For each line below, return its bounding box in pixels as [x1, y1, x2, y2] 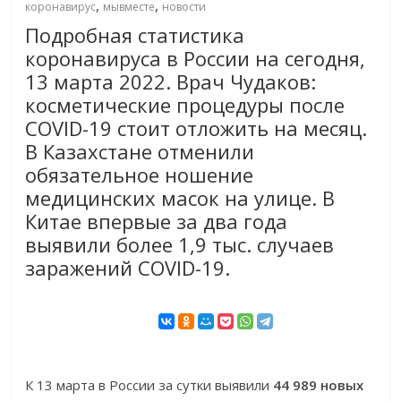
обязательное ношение [25, 161, 254, 189]
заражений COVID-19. [25, 254, 231, 282]
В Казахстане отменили [25, 138, 255, 166]
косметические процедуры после [25, 91, 346, 119]
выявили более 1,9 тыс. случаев [25, 231, 335, 259]
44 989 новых [273, 376, 364, 395]
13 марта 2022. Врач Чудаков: [25, 68, 317, 96]
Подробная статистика [25, 21, 245, 49]
